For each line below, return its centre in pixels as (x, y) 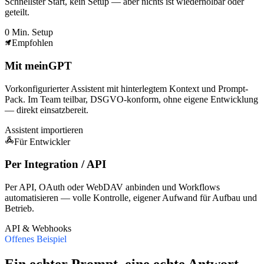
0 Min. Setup (29, 32)
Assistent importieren (44, 130)
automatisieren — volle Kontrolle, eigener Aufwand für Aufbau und (131, 198)
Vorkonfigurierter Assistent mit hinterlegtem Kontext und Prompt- (126, 88)
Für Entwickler (42, 141)
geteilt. (17, 12)
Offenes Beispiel (36, 239)
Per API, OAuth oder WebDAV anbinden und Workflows (112, 187)
